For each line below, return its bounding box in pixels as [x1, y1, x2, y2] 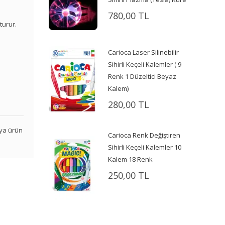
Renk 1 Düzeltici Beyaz [108, 72, 177, 81]
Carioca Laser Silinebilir [108, 48, 179, 57]
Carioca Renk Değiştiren [108, 131, 181, 140]
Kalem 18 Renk [108, 155, 153, 164]
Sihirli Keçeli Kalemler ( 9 [108, 60, 182, 69]
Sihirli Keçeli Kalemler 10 [108, 143, 182, 152]
